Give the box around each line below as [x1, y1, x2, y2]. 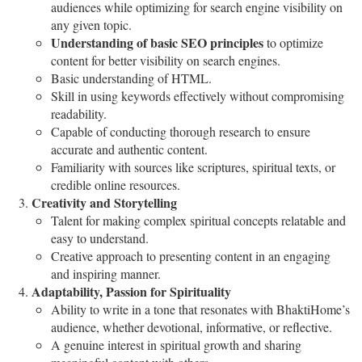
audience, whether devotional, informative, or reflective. [51, 318, 332, 336]
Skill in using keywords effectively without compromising [51, 87, 344, 105]
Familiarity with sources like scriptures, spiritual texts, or [51, 158, 335, 176]
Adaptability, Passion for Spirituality [32, 282, 231, 301]
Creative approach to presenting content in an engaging [51, 247, 330, 265]
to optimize [263, 34, 323, 52]
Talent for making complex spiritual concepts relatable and [51, 212, 346, 229]
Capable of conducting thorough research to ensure [51, 123, 310, 141]
